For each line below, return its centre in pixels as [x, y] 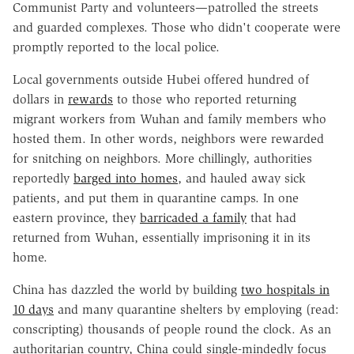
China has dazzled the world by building [127, 289]
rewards [90, 99]
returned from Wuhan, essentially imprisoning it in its [162, 237]
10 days [33, 309]
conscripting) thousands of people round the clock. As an [172, 329]
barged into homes [126, 178]
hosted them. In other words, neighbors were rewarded [168, 138]
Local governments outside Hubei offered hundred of [161, 79]
